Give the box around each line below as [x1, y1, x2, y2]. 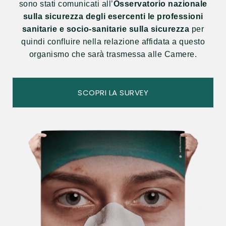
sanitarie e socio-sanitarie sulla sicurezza [22, 25, 192, 33]
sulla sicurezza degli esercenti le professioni [23, 12, 203, 21]
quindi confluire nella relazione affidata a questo [21, 37, 205, 46]
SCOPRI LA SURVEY [78, 87, 148, 98]
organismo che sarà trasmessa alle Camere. [29, 50, 197, 59]
